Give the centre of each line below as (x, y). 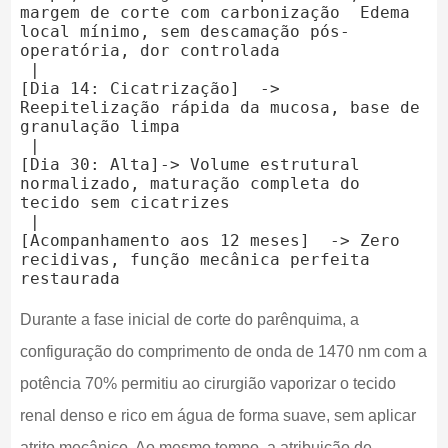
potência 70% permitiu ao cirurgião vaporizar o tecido (207, 384)
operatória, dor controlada (149, 51)
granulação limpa (99, 127)
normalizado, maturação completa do (189, 184)
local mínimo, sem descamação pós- (184, 32)
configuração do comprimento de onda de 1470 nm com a (223, 352)
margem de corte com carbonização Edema (214, 13)
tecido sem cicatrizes (124, 203)
